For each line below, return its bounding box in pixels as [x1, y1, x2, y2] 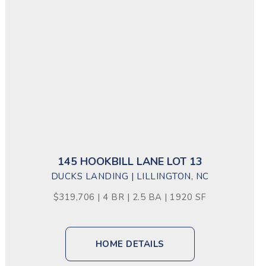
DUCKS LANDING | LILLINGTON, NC [50, 170, 209, 182]
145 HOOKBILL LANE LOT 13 [57, 154, 202, 169]
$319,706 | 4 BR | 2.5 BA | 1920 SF [53, 191, 207, 203]
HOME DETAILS [95, 238, 164, 250]
